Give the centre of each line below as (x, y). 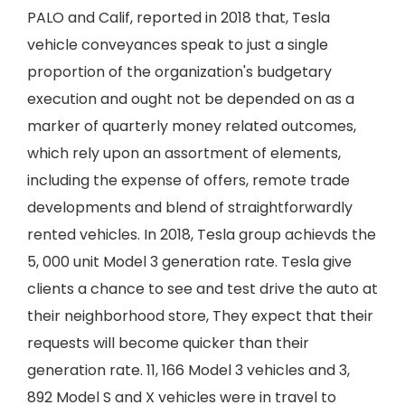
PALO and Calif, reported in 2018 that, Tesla (179, 18)
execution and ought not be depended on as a (191, 99)
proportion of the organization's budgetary (179, 72)
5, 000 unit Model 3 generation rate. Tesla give (189, 262)
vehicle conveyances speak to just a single (178, 45)
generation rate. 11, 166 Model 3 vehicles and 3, (188, 370)
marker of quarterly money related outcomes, (192, 126)
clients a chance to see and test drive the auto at (202, 289)
